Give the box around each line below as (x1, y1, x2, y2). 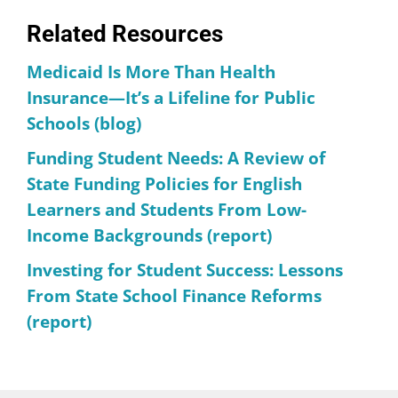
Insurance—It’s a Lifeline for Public (27, 85, 315, 108)
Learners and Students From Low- (27, 197, 306, 220)
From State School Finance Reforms (27, 283, 322, 306)
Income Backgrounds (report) (27, 223, 272, 246)
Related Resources (27, 20, 223, 48)
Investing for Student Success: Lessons (27, 258, 343, 281)
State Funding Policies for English (27, 171, 302, 195)
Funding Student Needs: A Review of (27, 146, 325, 169)
